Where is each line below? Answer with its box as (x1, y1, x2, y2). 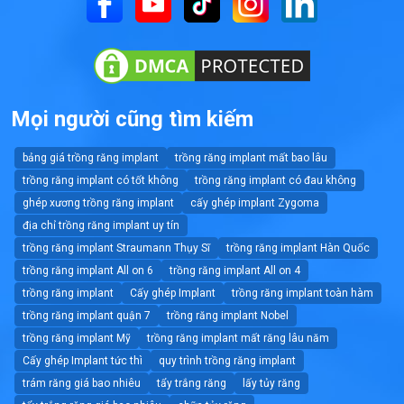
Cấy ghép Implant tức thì (23, 353, 142, 367)
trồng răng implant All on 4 (170, 263, 300, 277)
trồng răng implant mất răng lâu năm (147, 331, 329, 344)
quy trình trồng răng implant (159, 353, 296, 367)
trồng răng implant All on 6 (23, 263, 153, 277)
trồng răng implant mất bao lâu (175, 151, 327, 164)
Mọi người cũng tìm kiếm (11, 106, 253, 132)
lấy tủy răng (243, 376, 300, 390)
